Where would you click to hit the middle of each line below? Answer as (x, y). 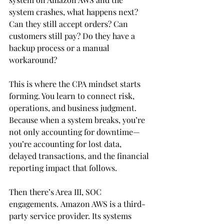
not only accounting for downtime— (74, 132)
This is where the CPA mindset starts (76, 84)
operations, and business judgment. (74, 108)
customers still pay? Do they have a (73, 36)
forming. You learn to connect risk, (73, 96)
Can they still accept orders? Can (69, 24)
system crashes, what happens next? (74, 12)
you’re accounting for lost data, (66, 144)
